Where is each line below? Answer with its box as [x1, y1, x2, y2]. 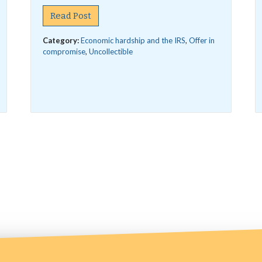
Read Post [50, 11, 92, 21]
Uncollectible [89, 47, 133, 56]
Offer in [189, 36, 215, 45]
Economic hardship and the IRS [81, 36, 186, 45]
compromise [43, 47, 86, 56]
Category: [43, 36, 81, 45]
